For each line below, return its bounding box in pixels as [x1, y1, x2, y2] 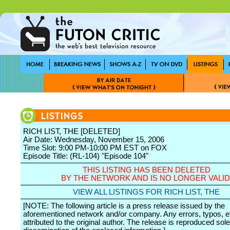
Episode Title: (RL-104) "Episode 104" [23, 152, 148, 160]
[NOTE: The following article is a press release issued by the [23, 202, 225, 210]
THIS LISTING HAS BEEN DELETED [82, 166, 210, 174]
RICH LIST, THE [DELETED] [23, 127, 120, 136]
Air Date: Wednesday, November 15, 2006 [23, 136, 164, 144]
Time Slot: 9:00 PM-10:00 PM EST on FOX [23, 144, 167, 152]
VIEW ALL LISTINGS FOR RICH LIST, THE [73, 188, 220, 196]
